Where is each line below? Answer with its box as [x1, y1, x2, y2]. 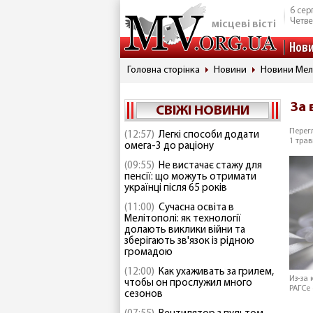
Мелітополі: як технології [124, 214, 241, 224]
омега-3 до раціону [124, 141, 214, 152]
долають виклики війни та [124, 225, 245, 235]
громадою [124, 247, 173, 258]
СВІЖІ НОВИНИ [156, 104, 249, 118]
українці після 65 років [124, 183, 227, 194]
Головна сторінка [127, 65, 200, 75]
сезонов [124, 289, 163, 300]
